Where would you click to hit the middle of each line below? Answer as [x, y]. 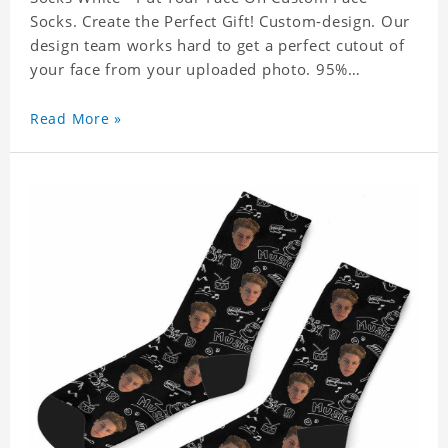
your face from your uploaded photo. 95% [189, 69]
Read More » [76, 119]
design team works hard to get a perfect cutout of [217, 45]
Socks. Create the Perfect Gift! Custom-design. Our [220, 21]
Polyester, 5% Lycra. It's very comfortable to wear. [220, 93]
